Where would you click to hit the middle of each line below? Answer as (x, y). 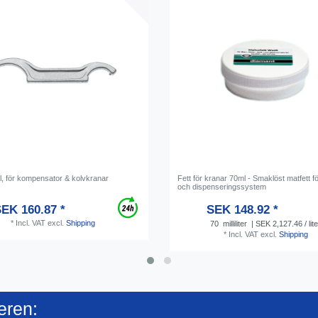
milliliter (235, 223)
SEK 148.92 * (242, 209)
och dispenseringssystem (222, 186)
